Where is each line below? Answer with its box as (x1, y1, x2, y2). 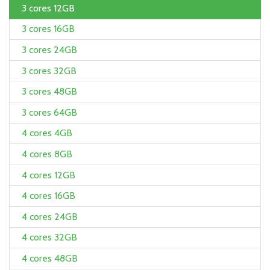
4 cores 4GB (22, 127, 72, 139)
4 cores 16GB (22, 190, 75, 202)
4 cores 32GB (22, 231, 77, 243)
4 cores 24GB (22, 210, 78, 222)
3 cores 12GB (22, 2, 75, 14)
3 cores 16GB (22, 23, 75, 35)
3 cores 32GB (22, 64, 77, 77)
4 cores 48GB (22, 252, 78, 264)
